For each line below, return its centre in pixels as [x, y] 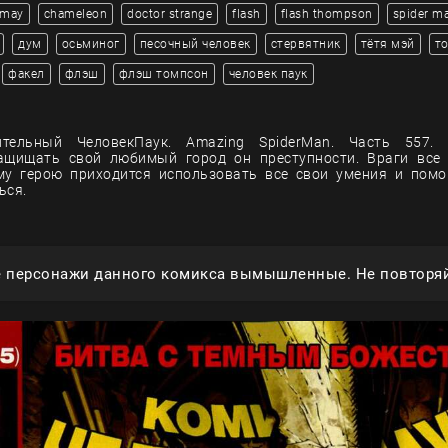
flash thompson [326, 14]
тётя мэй [387, 44]
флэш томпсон [163, 74]
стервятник [305, 44]
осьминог [90, 44]
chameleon [75, 14]
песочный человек [195, 44]
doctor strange [169, 14]
